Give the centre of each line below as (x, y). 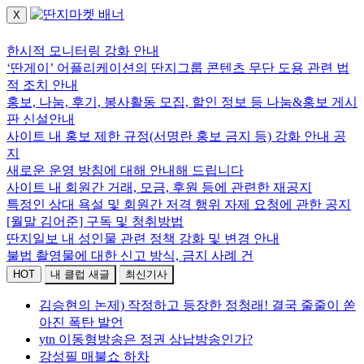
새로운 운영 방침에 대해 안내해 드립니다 (125, 170)
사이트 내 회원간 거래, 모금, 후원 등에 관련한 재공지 (159, 187)
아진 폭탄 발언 (81, 322)
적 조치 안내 (42, 85)
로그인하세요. (52, 33)
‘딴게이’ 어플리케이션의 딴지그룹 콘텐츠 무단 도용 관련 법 (178, 68)
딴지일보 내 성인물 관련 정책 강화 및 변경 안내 (143, 238)
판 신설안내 (41, 119)
